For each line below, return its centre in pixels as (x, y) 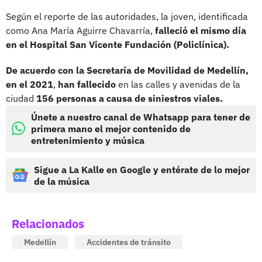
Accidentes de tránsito (129, 242)
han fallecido (87, 84)
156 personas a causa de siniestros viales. (130, 98)
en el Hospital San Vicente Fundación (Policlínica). (118, 44)
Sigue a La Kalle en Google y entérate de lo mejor (142, 169)
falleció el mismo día (201, 30)
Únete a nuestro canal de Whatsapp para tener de (141, 117)
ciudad (21, 98)
